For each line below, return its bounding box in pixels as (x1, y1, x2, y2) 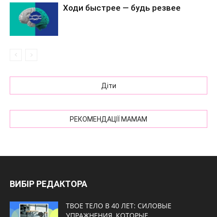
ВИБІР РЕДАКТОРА (10, 179, 87, 189)
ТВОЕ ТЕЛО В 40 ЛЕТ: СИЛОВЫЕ (66, 201, 171, 210)
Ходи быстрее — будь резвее (63, 3, 181, 13)
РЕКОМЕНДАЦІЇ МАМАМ (70, 115, 147, 123)
